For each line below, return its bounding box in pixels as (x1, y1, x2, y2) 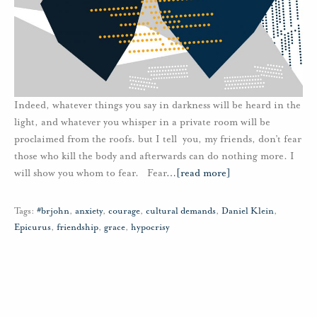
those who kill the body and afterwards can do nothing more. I (14, 149, 294, 162)
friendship (57, 221, 98, 233)
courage (108, 204, 140, 217)
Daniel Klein (221, 204, 274, 217)
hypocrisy (131, 221, 170, 233)
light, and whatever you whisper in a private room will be (14, 115, 270, 128)
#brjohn (37, 204, 69, 217)
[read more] (176, 166, 231, 179)
